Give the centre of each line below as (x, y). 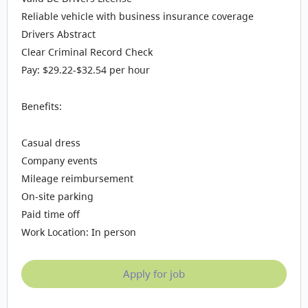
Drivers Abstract (58, 34)
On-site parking (57, 196)
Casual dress (51, 143)
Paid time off (51, 214)
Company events (59, 161)
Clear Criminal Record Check (87, 52)
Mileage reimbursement (77, 178)
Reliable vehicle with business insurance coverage (137, 16)
